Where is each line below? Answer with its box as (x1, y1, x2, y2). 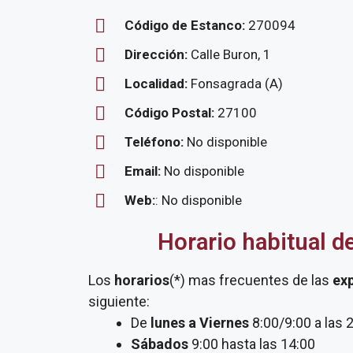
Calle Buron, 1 (191, 46, 271, 62)
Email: (124, 163, 164, 179)
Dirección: (124, 46, 191, 62)
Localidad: (124, 76, 191, 91)
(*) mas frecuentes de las (169, 272, 333, 288)
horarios (111, 272, 169, 288)
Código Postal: (124, 105, 217, 121)
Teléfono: (124, 134, 184, 150)
